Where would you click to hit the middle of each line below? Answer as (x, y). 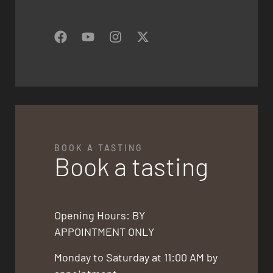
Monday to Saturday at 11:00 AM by (136, 257)
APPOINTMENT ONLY (105, 232)
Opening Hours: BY (100, 215)
